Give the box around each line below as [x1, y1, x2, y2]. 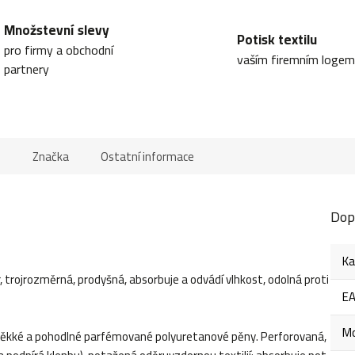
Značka [32, 145, 69, 169]
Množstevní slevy [3, 17, 109, 44]
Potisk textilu [237, 27, 317, 53]
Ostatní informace [101, 145, 194, 169]
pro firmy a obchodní [3, 38, 113, 63]
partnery [3, 57, 49, 82]
